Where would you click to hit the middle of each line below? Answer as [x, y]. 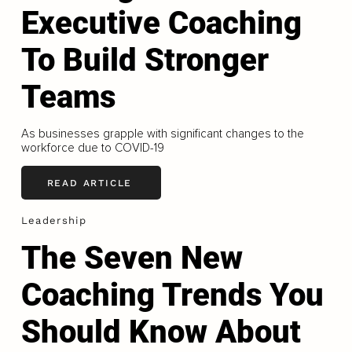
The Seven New [132, 258]
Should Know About [161, 332]
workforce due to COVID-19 [92, 148]
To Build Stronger [145, 60]
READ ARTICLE [90, 183]
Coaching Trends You [172, 295]
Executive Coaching [161, 24]
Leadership [53, 221]
